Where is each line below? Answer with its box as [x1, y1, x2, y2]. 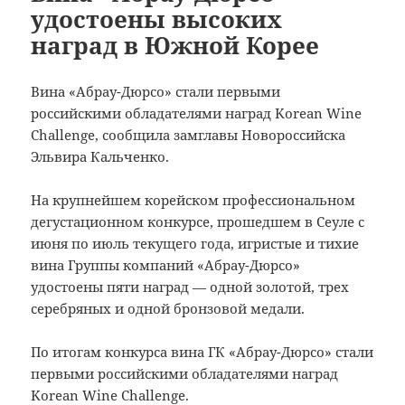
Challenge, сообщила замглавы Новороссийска [31, 125, 346, 144]
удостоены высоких [31, 2, 283, 35]
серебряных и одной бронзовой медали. [31, 298, 306, 317]
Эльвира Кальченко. [31, 146, 170, 165]
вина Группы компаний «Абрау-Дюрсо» [31, 255, 301, 274]
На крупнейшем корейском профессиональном [31, 190, 356, 209]
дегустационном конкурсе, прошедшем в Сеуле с [31, 212, 365, 231]
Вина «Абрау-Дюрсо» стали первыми [31, 81, 281, 100]
